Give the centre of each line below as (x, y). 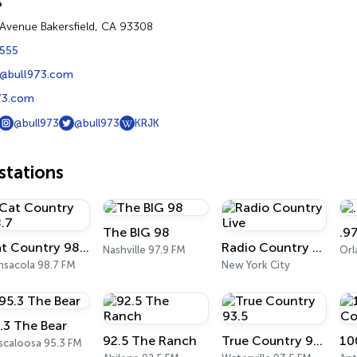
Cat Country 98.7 (84, 247)
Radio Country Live (317, 247)
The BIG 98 (137, 232)
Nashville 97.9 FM (145, 250)
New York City (255, 265)
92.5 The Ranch (150, 341)
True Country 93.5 (318, 341)
